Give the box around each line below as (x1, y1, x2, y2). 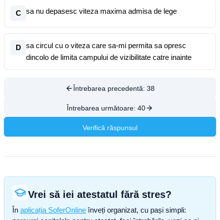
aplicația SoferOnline (20, 206, 86, 214)
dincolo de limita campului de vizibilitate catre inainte (26, 53, 192, 61)
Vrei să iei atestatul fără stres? (28, 189, 171, 200)
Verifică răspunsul (82, 124, 137, 132)
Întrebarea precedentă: (73, 84, 147, 92)
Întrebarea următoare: (67, 104, 137, 112)
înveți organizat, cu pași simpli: (86, 206, 186, 214)
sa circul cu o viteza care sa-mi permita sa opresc (26, 41, 186, 50)
